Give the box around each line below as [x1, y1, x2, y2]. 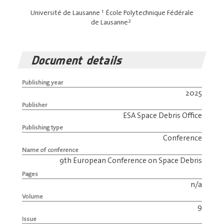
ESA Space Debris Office [123, 110, 202, 121]
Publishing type [21, 123, 63, 132]
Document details [30, 53, 125, 67]
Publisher [21, 101, 47, 109]
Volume [21, 192, 43, 200]
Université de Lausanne [30, 8, 101, 17]
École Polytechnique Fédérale [106, 8, 193, 17]
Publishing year [21, 78, 63, 87]
